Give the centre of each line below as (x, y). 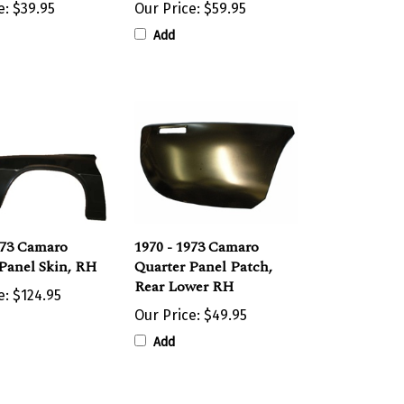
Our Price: (167, 298)
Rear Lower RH (184, 269)
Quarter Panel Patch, (203, 249)
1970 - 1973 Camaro (196, 230)
